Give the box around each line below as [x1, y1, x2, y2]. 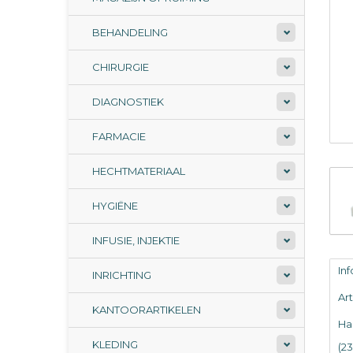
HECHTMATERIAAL [92, 165, 185, 177]
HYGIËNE [92, 199, 138, 212]
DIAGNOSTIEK [92, 95, 164, 108]
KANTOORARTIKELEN [92, 303, 201, 316]
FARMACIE [92, 130, 146, 143]
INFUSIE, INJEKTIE [92, 234, 180, 247]
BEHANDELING [92, 26, 168, 39]
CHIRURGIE [92, 61, 149, 73]
